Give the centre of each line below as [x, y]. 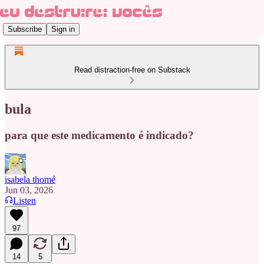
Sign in [63, 29]
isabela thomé [30, 179]
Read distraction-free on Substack [132, 70]
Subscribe [25, 29]
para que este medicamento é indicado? [99, 135]
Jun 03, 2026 [29, 190]
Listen [24, 200]
